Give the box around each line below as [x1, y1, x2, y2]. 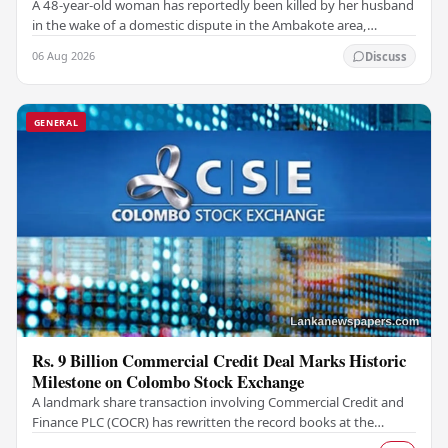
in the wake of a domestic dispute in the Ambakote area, [32, 16, 368, 35]
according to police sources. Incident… [32, 36, 261, 55]
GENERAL [33, 115, 79, 129]
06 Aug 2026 [32, 48, 96, 64]
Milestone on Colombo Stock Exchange [32, 369, 305, 395]
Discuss [364, 48, 407, 64]
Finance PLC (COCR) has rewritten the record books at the [32, 413, 375, 432]
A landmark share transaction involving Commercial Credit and [32, 393, 405, 412]
